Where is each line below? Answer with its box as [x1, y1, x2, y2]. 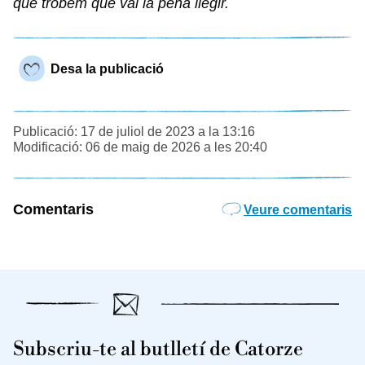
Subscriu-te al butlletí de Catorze [13, 337, 303, 363]
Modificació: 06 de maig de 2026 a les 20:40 [13, 140, 267, 155]
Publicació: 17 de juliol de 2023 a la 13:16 [13, 125, 255, 139]
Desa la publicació [51, 62, 164, 77]
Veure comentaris [244, 203, 352, 218]
